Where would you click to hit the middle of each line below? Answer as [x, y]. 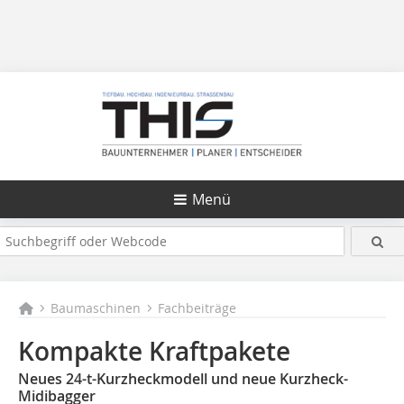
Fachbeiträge [197, 308]
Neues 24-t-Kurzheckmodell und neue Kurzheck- [183, 379]
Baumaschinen [96, 308]
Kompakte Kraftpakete [154, 351]
